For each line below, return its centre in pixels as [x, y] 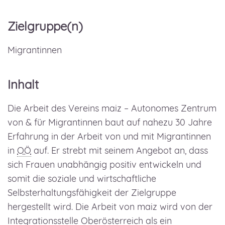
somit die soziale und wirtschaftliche [82, 179]
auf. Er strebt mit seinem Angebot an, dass [120, 150]
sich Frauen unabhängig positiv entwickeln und [104, 164]
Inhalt [23, 84]
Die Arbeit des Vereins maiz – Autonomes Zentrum [112, 108]
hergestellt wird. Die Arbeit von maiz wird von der [110, 207]
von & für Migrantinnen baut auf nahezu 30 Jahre [110, 122]
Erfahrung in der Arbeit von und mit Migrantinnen [109, 136]
